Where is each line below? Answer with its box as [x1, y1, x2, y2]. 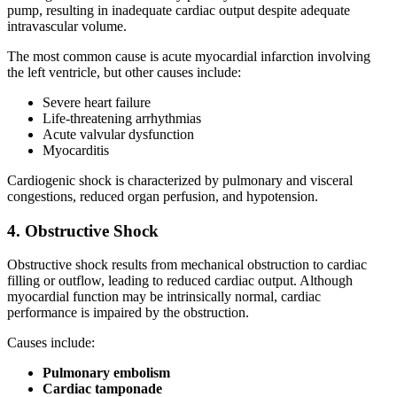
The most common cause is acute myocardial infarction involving [7, 49, 370, 65]
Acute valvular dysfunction [43, 127, 194, 143]
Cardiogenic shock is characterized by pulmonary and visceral [7, 173, 353, 189]
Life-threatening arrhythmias [43, 111, 201, 127]
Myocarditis [43, 143, 109, 159]
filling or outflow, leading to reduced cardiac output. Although [7, 273, 353, 289]
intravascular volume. [7, 19, 127, 35]
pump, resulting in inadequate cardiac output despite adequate [7, 3, 350, 19]
